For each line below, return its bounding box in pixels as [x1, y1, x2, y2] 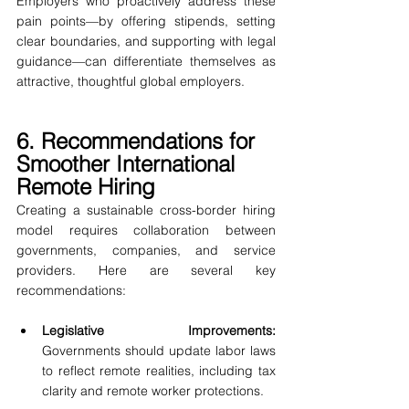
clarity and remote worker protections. [42, 383, 264, 400]
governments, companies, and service [16, 242, 276, 259]
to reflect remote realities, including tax [42, 362, 276, 380]
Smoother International [16, 151, 241, 178]
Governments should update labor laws [42, 342, 276, 360]
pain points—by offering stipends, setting [16, 13, 276, 30]
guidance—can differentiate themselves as [16, 53, 276, 70]
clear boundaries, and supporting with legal [16, 33, 276, 50]
